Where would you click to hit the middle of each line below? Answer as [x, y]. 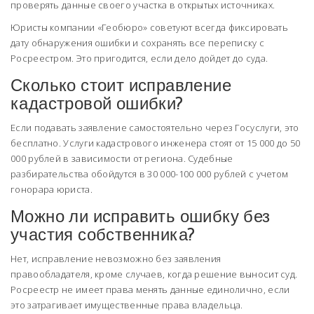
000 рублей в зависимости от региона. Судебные [122, 159]
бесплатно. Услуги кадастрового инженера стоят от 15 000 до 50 [156, 143]
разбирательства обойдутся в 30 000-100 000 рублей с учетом [150, 174]
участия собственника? [103, 235]
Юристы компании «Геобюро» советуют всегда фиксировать [149, 28]
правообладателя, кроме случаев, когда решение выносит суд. [154, 274]
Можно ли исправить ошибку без [141, 217]
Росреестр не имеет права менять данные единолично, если [150, 290]
